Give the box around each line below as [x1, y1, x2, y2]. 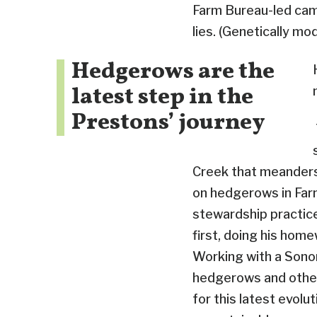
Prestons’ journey [71, 107, 265, 139]
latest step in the [71, 81, 253, 113]
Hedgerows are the [71, 56, 275, 88]
